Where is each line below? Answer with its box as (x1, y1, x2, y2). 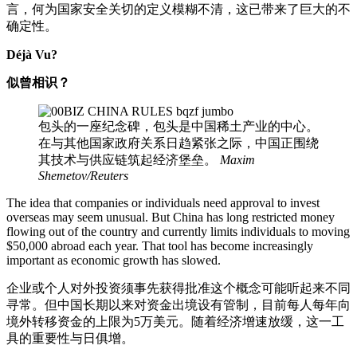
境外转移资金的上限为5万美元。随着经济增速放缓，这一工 (6, 315, 344, 328)
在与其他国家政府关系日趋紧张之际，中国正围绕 (38, 136, 319, 150)
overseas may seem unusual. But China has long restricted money (6, 210, 335, 224)
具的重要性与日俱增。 (6, 331, 134, 345)
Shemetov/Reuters (38, 169, 128, 182)
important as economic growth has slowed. (6, 253, 221, 267)
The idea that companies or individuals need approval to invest (6, 196, 320, 210)
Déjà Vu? (6, 48, 57, 61)
